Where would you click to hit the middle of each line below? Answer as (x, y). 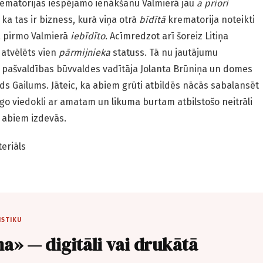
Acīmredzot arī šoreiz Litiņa (168, 36)
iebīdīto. (89, 36)
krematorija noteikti (210, 20)
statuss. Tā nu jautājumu (164, 53)
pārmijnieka (85, 53)
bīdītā (152, 20)
